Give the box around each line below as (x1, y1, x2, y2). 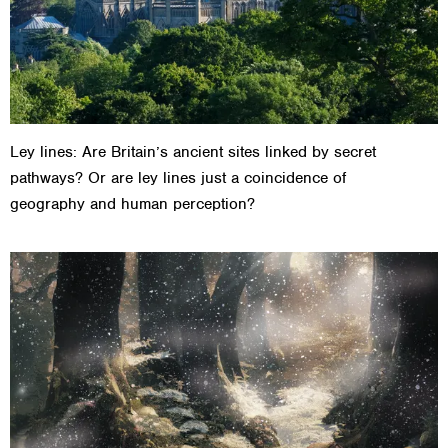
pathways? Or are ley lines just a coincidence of (10, 168, 346, 189)
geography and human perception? (10, 194, 255, 215)
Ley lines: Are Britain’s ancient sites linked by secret (10, 142, 376, 163)
